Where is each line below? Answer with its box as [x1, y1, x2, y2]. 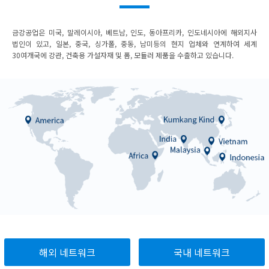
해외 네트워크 [38, 244, 95, 259]
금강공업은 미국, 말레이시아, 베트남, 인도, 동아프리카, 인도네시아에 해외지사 [12, 27, 257, 38]
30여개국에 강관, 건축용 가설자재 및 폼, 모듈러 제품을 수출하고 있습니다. [12, 50, 234, 61]
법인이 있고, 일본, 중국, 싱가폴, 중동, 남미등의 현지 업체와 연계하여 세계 [12, 38, 257, 49]
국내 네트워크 [173, 244, 230, 259]
